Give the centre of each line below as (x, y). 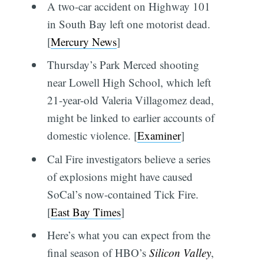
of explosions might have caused (120, 176)
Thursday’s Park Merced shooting (123, 65)
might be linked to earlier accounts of (131, 118)
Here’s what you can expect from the (128, 235)
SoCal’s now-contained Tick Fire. (123, 194)
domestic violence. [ (92, 136)
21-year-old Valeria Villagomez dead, (130, 100)
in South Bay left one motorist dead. (128, 24)
